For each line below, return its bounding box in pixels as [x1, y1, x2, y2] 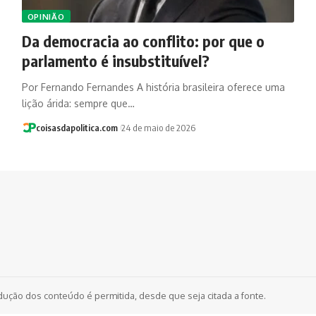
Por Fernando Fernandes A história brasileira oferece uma [21, 80, 285, 93]
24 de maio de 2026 [121, 121, 195, 133]
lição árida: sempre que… [21, 97, 135, 109]
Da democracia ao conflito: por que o [21, 30, 265, 51]
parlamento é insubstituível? [21, 50, 209, 71]
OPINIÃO [27, 11, 65, 22]
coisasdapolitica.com [36, 121, 119, 133]
